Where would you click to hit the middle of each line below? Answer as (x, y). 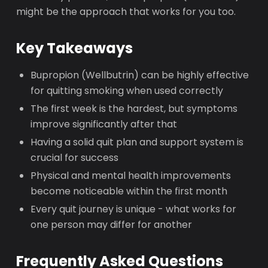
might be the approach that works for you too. (126, 12)
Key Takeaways (75, 48)
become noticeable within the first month (129, 191)
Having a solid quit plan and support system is (137, 142)
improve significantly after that (104, 124)
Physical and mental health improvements (131, 176)
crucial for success (75, 158)
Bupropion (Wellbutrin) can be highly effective (140, 75)
